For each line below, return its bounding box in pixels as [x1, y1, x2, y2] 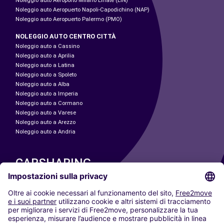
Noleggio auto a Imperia [15, 90, 78, 97]
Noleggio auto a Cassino [15, 43, 79, 50]
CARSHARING [15, 156, 91, 170]
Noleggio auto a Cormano [15, 100, 82, 107]
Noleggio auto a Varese [15, 109, 76, 116]
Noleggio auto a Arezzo [15, 119, 75, 126]
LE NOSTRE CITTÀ [15, 179, 72, 187]
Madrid [15, 199, 34, 206]
